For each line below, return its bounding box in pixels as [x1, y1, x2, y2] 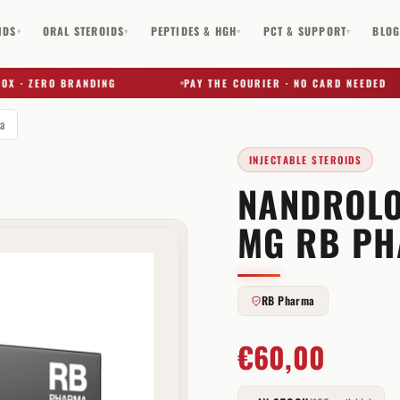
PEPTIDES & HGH [150, 22, 237, 38]
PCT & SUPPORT [262, 22, 347, 38]
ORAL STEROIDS [42, 22, 125, 38]
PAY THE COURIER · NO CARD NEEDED [156, 76, 360, 90]
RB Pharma [261, 292, 315, 309]
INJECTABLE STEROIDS [248, 153, 362, 167]
